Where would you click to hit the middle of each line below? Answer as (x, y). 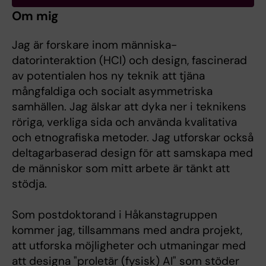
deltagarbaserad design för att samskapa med (132, 153)
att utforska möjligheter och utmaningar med (129, 246)
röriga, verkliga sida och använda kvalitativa (124, 122)
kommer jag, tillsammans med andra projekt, (127, 230)
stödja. (29, 184)
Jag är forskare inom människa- (94, 45)
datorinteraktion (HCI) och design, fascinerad (129, 61)
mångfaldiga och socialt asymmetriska (112, 91)
